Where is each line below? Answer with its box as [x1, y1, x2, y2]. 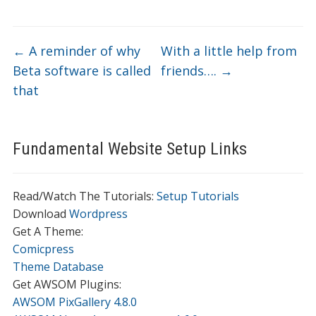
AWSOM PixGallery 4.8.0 [12, 294, 137, 310]
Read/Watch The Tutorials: [12, 188, 157, 204]
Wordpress [68, 206, 128, 221]
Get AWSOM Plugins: [12, 276, 121, 292]
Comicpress [12, 241, 74, 257]
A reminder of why [25, 42, 140, 59]
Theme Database [12, 259, 104, 274]
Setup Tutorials [156, 188, 239, 204]
